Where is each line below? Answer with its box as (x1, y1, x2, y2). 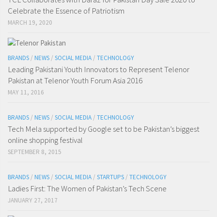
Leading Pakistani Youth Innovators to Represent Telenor (8, 64, 189, 75)
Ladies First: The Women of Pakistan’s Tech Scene (8, 183, 167, 194)
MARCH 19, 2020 (8, 18, 52, 27)
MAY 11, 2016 (8, 88, 44, 97)
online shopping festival (8, 135, 83, 146)
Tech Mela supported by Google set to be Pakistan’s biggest (8, 124, 200, 135)
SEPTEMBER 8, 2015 (8, 148, 62, 156)
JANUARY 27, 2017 (8, 196, 58, 205)
